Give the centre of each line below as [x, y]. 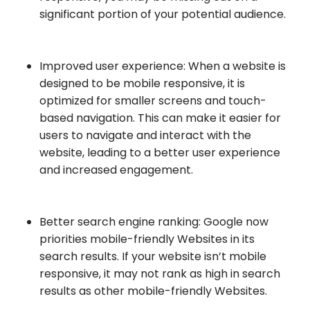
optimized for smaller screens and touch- [153, 100]
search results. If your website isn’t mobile [153, 256]
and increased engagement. [116, 170]
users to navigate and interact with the [145, 135]
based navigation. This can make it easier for [160, 118]
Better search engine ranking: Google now [154, 221]
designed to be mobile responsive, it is [142, 83]
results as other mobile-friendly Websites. [153, 291]
